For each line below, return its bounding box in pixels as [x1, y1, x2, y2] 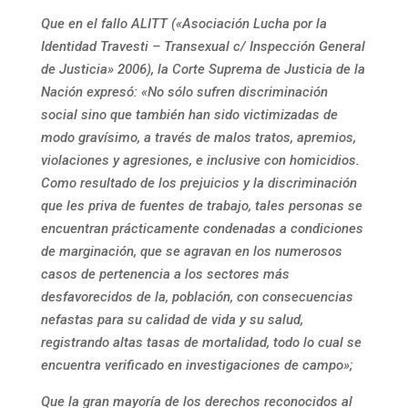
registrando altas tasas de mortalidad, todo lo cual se [40, 334, 362, 351]
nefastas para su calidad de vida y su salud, [40, 311, 303, 328]
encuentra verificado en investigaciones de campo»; [40, 357, 353, 373]
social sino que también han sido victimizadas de [40, 107, 338, 123]
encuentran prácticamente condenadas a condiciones [40, 220, 363, 237]
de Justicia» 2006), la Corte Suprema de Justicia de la [40, 61, 365, 77]
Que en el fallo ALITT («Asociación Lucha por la [40, 15, 327, 32]
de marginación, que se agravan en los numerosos [40, 243, 342, 260]
